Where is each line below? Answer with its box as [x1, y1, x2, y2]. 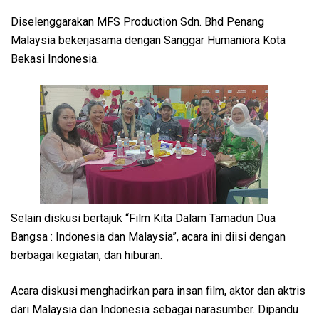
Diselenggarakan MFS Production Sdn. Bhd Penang [11, 14, 264, 28]
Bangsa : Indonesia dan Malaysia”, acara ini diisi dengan [11, 229, 286, 244]
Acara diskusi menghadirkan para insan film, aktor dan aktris [11, 283, 305, 298]
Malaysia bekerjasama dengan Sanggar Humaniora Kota [11, 33, 286, 47]
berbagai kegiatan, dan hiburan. [11, 248, 165, 262]
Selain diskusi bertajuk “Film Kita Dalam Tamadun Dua [11, 211, 276, 225]
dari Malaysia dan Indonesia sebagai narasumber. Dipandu [11, 302, 298, 316]
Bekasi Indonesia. [11, 51, 99, 66]
